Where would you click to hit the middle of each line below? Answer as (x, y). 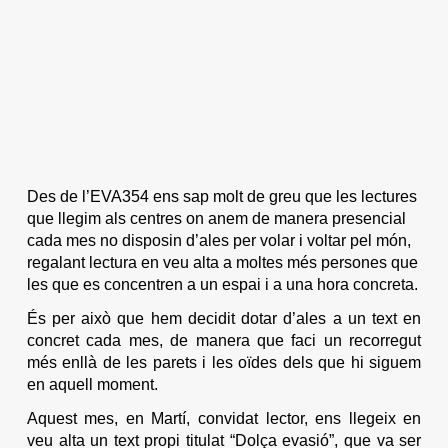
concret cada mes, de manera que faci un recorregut (224, 340)
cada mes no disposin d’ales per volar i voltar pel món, (218, 240)
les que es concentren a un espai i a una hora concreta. (222, 284)
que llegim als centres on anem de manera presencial (216, 218)
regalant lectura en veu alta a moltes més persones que (222, 262)
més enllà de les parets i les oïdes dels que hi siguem (224, 362)
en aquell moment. (92, 384)
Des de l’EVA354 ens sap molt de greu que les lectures (221, 196)
